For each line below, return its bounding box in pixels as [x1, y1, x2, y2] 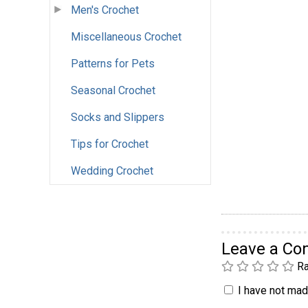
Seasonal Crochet [71, 84, 155, 98]
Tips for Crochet [71, 137, 148, 151]
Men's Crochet [71, 3, 139, 17]
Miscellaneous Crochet [71, 30, 181, 44]
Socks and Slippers [71, 111, 164, 124]
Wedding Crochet [71, 164, 153, 178]
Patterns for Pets [71, 57, 155, 71]
